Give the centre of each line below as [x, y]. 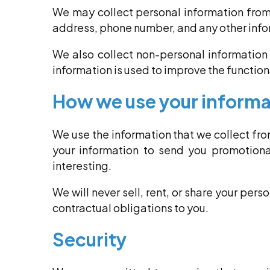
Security [89, 240]
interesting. [82, 166]
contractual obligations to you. [130, 208]
